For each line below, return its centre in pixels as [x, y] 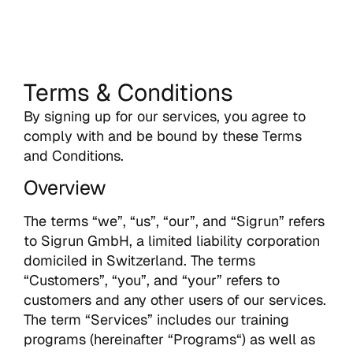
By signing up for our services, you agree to [165, 116]
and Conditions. [74, 156]
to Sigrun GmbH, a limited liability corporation [172, 241]
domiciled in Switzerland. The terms [139, 261]
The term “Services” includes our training [156, 320]
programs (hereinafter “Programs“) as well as [169, 340]
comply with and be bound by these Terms [163, 136]
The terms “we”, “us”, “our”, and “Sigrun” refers [174, 221]
